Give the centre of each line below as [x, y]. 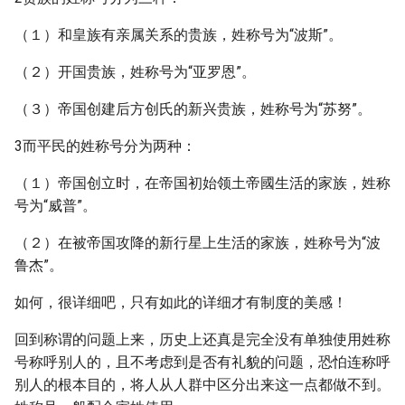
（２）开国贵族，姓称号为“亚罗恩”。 [135, 72]
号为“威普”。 [56, 206]
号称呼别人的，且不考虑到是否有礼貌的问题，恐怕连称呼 [202, 362]
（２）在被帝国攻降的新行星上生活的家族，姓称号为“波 [198, 243]
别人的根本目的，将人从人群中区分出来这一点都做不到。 [202, 385]
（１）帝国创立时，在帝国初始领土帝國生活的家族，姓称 [202, 183]
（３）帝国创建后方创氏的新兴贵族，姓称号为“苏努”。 [193, 109]
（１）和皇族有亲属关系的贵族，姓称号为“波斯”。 [179, 35]
